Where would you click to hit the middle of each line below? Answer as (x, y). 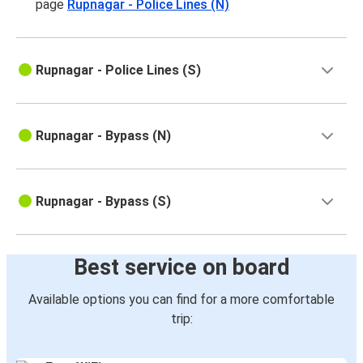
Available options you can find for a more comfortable (181, 300)
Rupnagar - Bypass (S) (103, 202)
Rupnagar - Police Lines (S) (118, 70)
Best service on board (181, 268)
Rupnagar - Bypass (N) (103, 136)
